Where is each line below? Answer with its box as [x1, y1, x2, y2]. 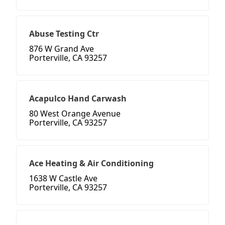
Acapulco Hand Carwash [29, 93, 127, 104]
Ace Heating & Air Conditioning [29, 158, 154, 169]
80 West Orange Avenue [29, 108, 121, 120]
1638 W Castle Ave [29, 173, 97, 184]
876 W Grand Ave [29, 43, 94, 55]
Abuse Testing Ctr [29, 28, 99, 40]
